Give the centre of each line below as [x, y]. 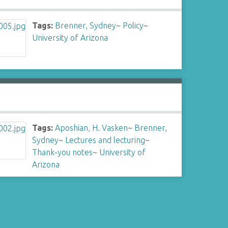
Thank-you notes [63, 152]
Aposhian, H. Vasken [92, 128]
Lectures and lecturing [105, 140]
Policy [133, 25]
